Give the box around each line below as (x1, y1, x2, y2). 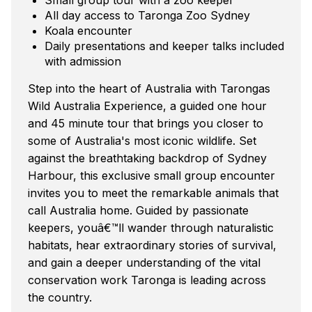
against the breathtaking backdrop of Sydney (28, 150, 267, 165)
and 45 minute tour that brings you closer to (28, 116, 263, 130)
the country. (28, 290, 92, 304)
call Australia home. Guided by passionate (28, 203, 249, 217)
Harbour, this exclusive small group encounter (28, 168, 275, 182)
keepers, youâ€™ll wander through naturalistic (28, 220, 274, 235)
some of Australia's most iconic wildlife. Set (28, 133, 256, 148)
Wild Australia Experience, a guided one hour (28, 98, 267, 113)
